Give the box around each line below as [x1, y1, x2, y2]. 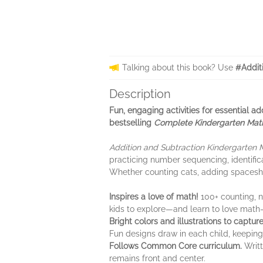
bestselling [109, 118, 154, 127]
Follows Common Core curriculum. [109, 241, 242, 251]
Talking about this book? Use [122, 63, 235, 72]
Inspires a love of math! [109, 192, 201, 201]
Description [109, 87, 171, 101]
